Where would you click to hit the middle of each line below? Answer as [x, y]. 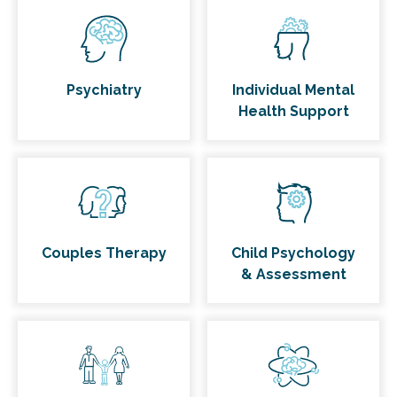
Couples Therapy [104, 253]
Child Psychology [293, 253]
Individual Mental [293, 90]
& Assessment [293, 274]
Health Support [293, 111]
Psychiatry [104, 90]
